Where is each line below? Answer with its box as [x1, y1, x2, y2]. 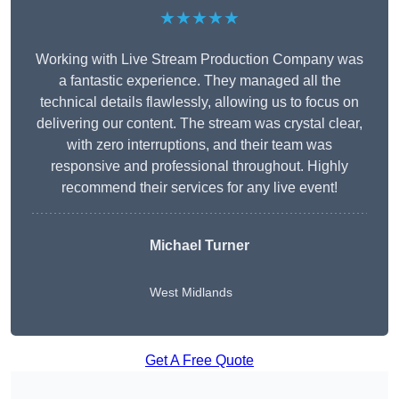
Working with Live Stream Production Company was [36, 52, 363, 68]
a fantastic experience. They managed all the [58, 73, 341, 89]
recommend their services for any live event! [61, 180, 338, 196]
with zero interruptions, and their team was [67, 137, 332, 153]
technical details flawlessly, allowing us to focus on [40, 94, 359, 110]
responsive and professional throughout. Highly [51, 159, 348, 175]
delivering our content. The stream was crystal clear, [37, 116, 362, 132]
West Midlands [150, 285, 232, 300]
